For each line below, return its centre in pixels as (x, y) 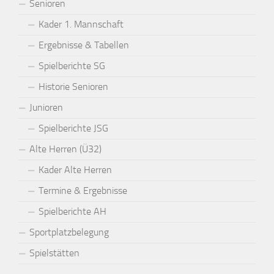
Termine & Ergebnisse (83, 190)
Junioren (46, 107)
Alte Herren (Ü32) (65, 149)
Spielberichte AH (72, 211)
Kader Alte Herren (75, 169)
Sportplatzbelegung (69, 232)
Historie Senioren (73, 86)
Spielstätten (54, 253)
